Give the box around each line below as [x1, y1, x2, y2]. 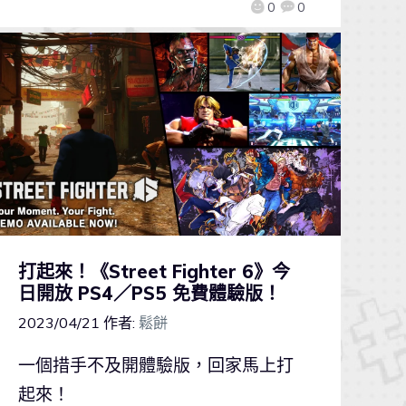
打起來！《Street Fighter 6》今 [17, 259, 290, 283]
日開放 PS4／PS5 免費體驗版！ [17, 281, 281, 304]
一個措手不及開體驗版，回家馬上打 [17, 353, 294, 376]
